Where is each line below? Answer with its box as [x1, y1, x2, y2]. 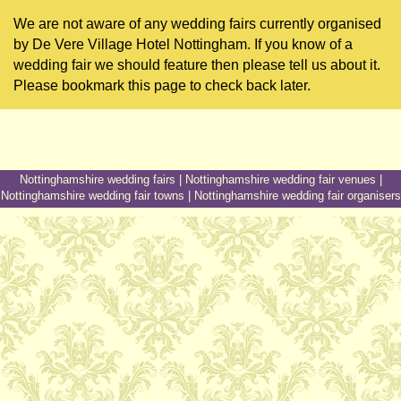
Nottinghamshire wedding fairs [19, 172, 175, 186]
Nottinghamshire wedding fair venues [184, 172, 376, 186]
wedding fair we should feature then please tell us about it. [13, 56, 380, 73]
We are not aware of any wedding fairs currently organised [13, 15, 381, 31]
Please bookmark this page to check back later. [13, 77, 311, 93]
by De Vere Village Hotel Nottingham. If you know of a [13, 36, 353, 52]
